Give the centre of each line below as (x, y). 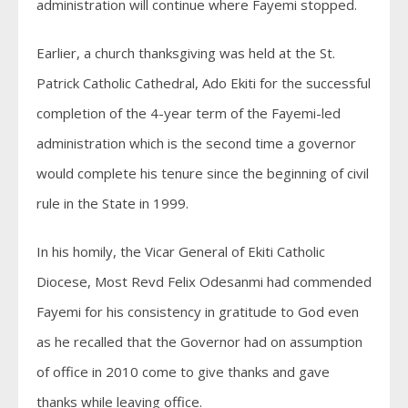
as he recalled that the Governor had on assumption (199, 342)
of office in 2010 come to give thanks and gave (183, 372)
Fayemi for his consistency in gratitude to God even (198, 311)
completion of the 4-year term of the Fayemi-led (189, 113)
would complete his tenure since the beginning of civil (203, 173)
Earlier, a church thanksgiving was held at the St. (186, 53)
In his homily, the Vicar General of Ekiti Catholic (181, 251)
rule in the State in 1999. (112, 203)
